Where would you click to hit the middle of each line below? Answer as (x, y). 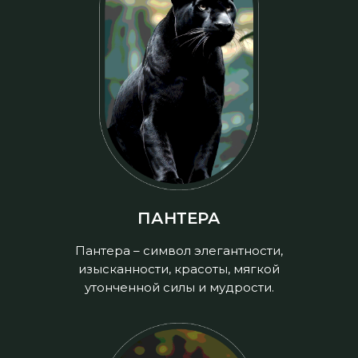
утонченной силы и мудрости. (179, 287)
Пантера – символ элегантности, (179, 251)
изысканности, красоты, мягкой (179, 269)
